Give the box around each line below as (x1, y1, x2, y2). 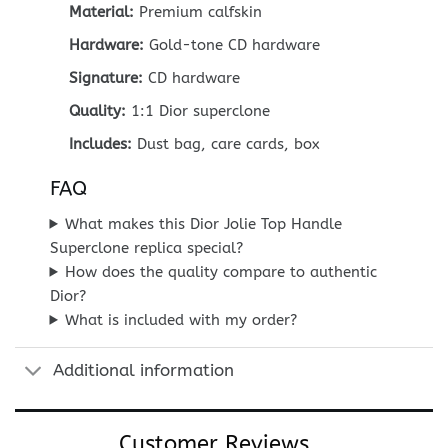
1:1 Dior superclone (126, 102, 270, 121)
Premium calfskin (134, 3, 262, 22)
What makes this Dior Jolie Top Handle (65, 214, 343, 233)
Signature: (69, 69, 143, 88)
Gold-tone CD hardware (144, 36, 320, 55)
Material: (69, 3, 134, 22)
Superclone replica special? (49, 238, 243, 257)
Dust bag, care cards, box (132, 135, 320, 154)
